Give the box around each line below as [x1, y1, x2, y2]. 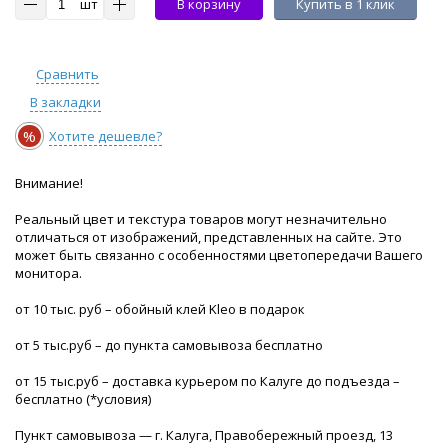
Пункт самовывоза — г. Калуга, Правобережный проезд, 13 [15, 426, 393, 445]
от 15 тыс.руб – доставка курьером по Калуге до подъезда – [15, 372, 400, 391]
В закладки [30, 93, 101, 112]
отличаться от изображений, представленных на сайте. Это [15, 228, 402, 247]
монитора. [15, 264, 82, 283]
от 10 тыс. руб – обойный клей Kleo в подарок [15, 300, 305, 319]
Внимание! [15, 174, 83, 193]
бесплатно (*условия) [15, 390, 151, 409]
